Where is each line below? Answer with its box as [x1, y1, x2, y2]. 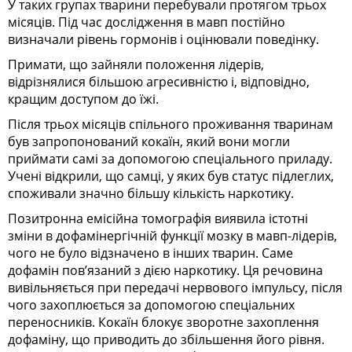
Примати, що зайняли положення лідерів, [8, 55, 264, 73]
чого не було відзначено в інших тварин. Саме [8, 244, 293, 262]
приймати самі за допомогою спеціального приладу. [8, 149, 332, 167]
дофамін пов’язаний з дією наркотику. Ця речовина [8, 261, 323, 279]
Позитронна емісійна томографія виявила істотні [8, 209, 308, 227]
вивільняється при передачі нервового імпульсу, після [8, 278, 343, 296]
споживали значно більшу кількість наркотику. [8, 184, 294, 202]
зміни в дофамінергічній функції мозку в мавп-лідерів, [8, 226, 337, 244]
